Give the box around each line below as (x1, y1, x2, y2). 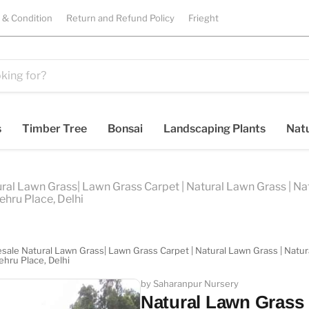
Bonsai (108, 121, 143, 135)
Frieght (188, 12, 219, 23)
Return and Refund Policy (66, 12, 175, 23)
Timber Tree (22, 121, 87, 135)
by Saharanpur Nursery (141, 277, 239, 289)
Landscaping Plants (163, 121, 266, 135)
